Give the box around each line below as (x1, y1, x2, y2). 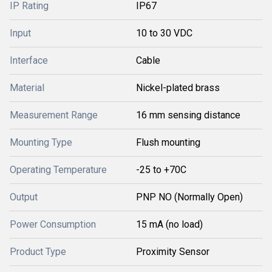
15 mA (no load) (136, 219, 203, 230)
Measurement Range (10, 109, 98, 121)
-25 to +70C (136, 164, 186, 175)
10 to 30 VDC (136, 27, 192, 39)
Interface (10, 55, 48, 66)
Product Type (10, 246, 66, 257)
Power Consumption (10, 219, 96, 230)
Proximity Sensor (136, 246, 209, 257)
